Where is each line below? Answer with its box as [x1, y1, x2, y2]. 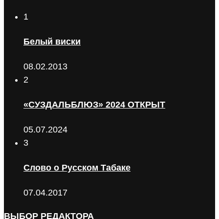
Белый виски [23, 37, 81, 47]
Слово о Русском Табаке [23, 162, 131, 173]
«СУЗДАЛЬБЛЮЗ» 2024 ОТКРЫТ [23, 99, 165, 109]
